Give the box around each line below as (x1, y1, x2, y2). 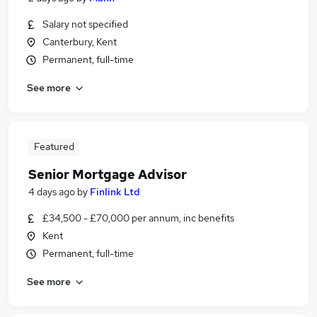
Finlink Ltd (90, 185, 140, 198)
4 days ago (28, 185, 75, 198)
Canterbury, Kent (42, 35, 117, 48)
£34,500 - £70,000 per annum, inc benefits (42, 212, 234, 224)
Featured (33, 140, 74, 153)
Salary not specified (42, 18, 128, 30)
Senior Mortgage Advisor (28, 166, 187, 183)
